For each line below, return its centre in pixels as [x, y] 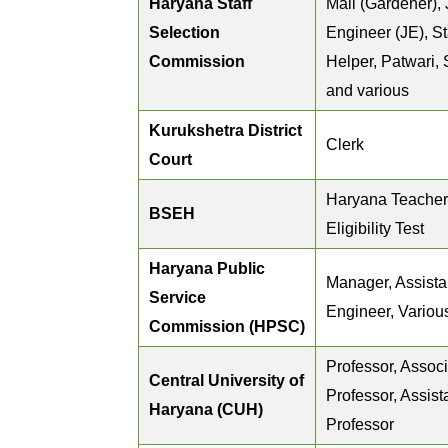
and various [367, 90]
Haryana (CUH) [206, 409]
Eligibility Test [375, 228]
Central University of [226, 380]
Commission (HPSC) [227, 326]
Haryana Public [207, 268]
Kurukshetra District [225, 130]
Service [177, 297]
